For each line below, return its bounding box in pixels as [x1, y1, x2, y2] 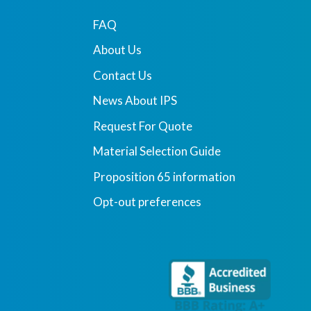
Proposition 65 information [93, 169, 236, 184]
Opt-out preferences [93, 194, 202, 209]
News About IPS [93, 93, 178, 108]
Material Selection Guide [93, 144, 221, 158]
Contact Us [93, 67, 153, 83]
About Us [93, 42, 142, 57]
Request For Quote [93, 118, 193, 133]
